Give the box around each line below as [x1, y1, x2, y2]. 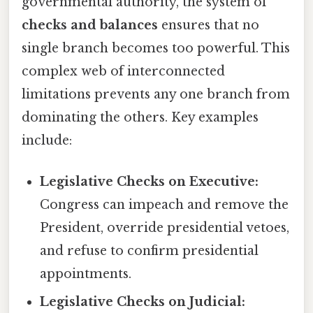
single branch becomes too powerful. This [22, 40, 290, 56]
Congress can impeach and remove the [40, 196, 289, 212]
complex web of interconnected [22, 63, 225, 79]
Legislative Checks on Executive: [40, 173, 259, 189]
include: [22, 132, 72, 148]
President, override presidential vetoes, [40, 219, 290, 235]
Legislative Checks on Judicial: [40, 293, 246, 310]
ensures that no [158, 17, 259, 33]
